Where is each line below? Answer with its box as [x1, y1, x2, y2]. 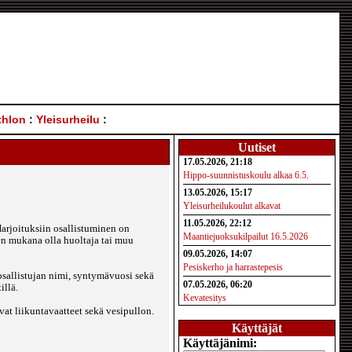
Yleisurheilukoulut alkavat [183, 200, 280, 211]
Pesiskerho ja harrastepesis [183, 262, 283, 273]
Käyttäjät [232, 321, 282, 335]
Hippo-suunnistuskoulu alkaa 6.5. [183, 170, 309, 181]
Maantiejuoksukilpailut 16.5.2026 [183, 231, 308, 242]
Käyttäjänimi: [183, 336, 257, 350]
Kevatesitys [183, 292, 226, 303]
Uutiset [238, 141, 276, 154]
